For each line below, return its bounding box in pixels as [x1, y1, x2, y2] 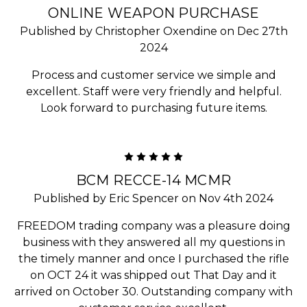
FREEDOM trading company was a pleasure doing [16, 219, 291, 232]
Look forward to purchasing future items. [40, 101, 267, 114]
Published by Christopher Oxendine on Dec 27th [19, 24, 288, 38]
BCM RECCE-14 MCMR [75, 171, 232, 188]
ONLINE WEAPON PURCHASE [47, 4, 260, 21]
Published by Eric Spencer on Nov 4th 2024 [34, 191, 273, 205]
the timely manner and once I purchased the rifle [18, 251, 289, 265]
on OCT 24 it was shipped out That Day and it [30, 268, 277, 282]
